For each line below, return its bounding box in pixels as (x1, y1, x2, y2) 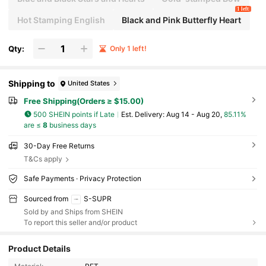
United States (68, 79, 110, 88)
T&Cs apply (23, 154, 62, 164)
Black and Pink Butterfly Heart (122, 14, 242, 25)
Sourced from (23, 194, 68, 203)
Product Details (8, 243, 71, 254)
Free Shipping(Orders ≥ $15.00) (23, 96, 144, 106)
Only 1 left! (109, 44, 147, 53)
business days (47, 121, 96, 130)
